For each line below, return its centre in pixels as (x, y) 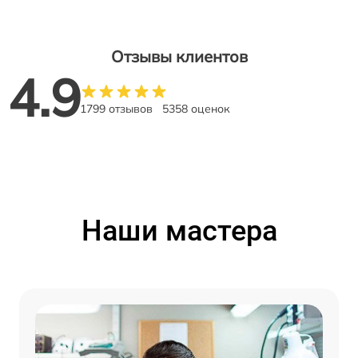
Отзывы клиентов (179, 57)
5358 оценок (196, 109)
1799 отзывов (116, 109)
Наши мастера (179, 231)
